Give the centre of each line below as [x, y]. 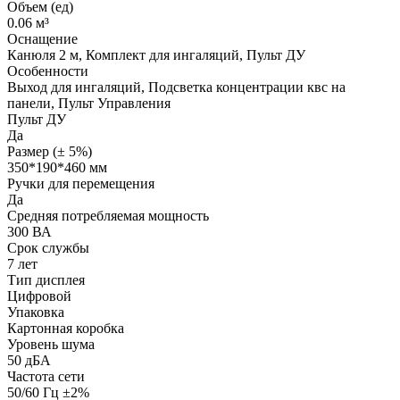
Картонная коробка [66, 328]
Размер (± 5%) [50, 151]
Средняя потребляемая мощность [108, 215]
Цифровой [39, 296]
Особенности [48, 71]
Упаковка [36, 312]
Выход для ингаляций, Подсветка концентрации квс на [176, 87]
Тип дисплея [46, 279]
